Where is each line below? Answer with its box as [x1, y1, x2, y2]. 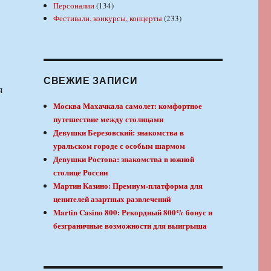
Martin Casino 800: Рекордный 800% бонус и [53, 206, 213, 218]
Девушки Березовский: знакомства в [53, 126, 184, 138]
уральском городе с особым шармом [53, 139, 186, 151]
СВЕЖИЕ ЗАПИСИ [43, 73, 138, 87]
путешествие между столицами [53, 113, 164, 125]
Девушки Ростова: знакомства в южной [53, 152, 195, 165]
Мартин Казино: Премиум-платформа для [53, 179, 203, 191]
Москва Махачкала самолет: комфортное [53, 99, 203, 111]
